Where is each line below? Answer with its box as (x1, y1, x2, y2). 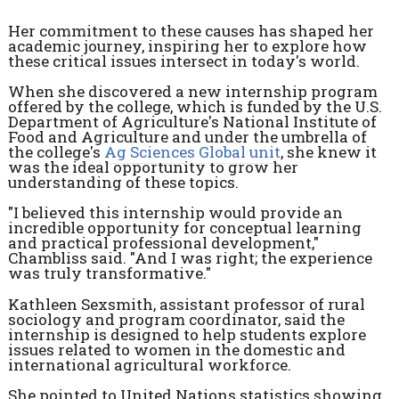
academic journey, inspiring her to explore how (7, 35, 367, 56)
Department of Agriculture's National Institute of (7, 111, 377, 132)
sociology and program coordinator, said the (7, 308, 345, 330)
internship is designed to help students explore (7, 323, 366, 345)
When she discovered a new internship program (7, 81, 378, 102)
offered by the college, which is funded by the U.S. (7, 96, 382, 117)
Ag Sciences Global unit (103, 142, 281, 162)
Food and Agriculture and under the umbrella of (7, 126, 367, 147)
